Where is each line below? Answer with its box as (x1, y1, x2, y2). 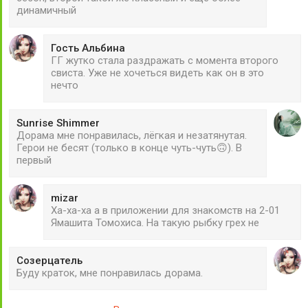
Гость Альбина (51, 41, 125, 54)
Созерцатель (16, 254, 82, 267)
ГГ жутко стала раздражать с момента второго (51, 54, 278, 67)
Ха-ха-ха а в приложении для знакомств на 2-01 (51, 203, 280, 217)
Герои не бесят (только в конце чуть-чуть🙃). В (16, 141, 242, 154)
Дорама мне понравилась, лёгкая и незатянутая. (16, 129, 247, 142)
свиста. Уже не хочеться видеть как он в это (51, 66, 264, 79)
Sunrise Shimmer (16, 116, 100, 129)
